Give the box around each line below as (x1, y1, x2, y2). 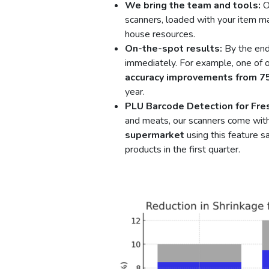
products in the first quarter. (125, 142, 240, 156)
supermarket (125, 128, 184, 142)
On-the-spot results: (125, 41, 222, 55)
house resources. (125, 27, 195, 41)
